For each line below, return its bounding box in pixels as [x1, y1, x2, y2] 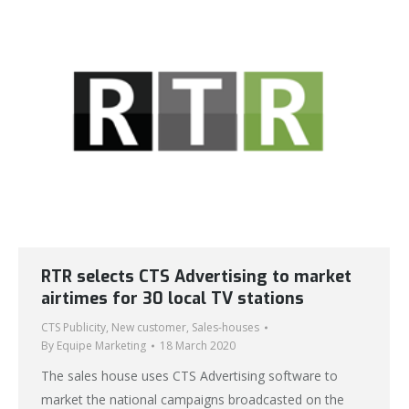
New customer [111, 320, 186, 336]
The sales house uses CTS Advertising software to [41, 367, 338, 385]
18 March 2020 [160, 338, 236, 354]
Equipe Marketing [57, 338, 146, 354]
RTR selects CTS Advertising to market [41, 266, 351, 288]
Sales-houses [192, 320, 259, 336]
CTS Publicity [41, 320, 106, 336]
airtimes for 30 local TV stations [41, 288, 304, 310]
